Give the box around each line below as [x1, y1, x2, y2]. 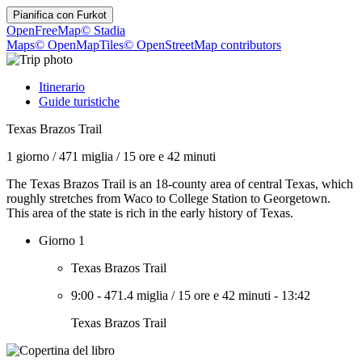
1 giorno [6, 149, 49, 163]
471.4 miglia [104, 288, 168, 302]
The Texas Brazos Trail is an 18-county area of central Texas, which [6, 177, 353, 191]
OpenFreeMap [6, 23, 81, 37]
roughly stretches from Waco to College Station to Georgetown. [6, 192, 330, 205]
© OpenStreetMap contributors [124, 38, 281, 52]
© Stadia [81, 23, 125, 37]
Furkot [77, 9, 107, 21]
